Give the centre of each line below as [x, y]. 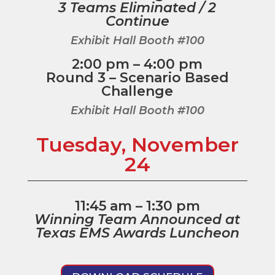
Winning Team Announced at [137, 219]
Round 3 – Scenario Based [137, 77]
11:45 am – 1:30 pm [137, 206]
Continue [137, 21]
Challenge [137, 91]
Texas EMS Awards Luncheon [137, 233]
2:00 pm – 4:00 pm [137, 64]
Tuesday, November [137, 144]
